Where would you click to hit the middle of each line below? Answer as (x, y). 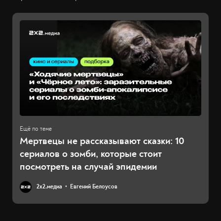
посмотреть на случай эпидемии (88, 166)
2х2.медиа (49, 187)
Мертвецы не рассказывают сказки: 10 (102, 141)
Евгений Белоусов (94, 187)
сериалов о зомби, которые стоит (91, 154)
